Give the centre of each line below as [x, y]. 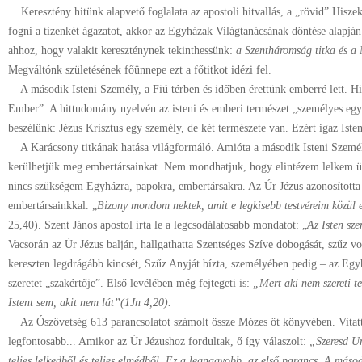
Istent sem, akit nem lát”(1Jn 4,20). [90, 303]
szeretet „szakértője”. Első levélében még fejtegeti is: [130, 283]
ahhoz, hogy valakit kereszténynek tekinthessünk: [122, 51]
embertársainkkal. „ [53, 206]
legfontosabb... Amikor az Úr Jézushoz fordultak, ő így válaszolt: [159, 341]
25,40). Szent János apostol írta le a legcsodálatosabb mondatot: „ [158, 225]
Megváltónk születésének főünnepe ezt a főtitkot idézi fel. [140, 70]
